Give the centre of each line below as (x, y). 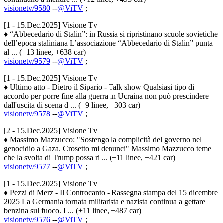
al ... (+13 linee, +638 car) (45, 52)
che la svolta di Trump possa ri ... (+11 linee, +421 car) (90, 158)
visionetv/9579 (27, 61)
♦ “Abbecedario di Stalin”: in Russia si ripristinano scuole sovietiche (111, 34)
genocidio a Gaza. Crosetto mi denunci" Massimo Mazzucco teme (108, 149)
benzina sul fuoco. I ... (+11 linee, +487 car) (73, 211)
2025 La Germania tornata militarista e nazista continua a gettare (105, 202)
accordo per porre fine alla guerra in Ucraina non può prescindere (106, 96)
